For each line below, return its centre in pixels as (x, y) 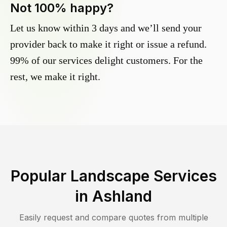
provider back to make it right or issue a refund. (108, 44)
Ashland (122, 196)
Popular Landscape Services (113, 176)
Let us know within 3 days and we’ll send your (106, 28)
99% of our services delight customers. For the (106, 61)
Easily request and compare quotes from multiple (113, 218)
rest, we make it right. (55, 77)
